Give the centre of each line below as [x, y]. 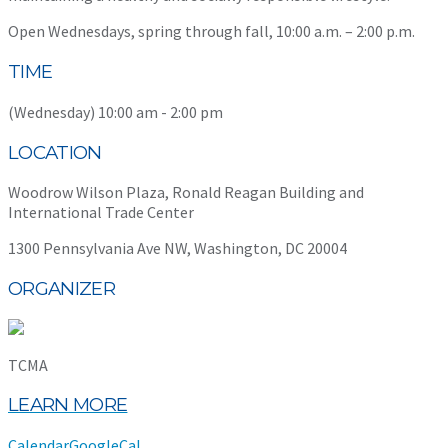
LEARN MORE [68, 405]
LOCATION [55, 152]
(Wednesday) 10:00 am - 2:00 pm [115, 111]
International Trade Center [101, 212]
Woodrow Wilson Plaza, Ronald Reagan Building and [186, 192]
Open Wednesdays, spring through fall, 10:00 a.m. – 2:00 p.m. [211, 31]
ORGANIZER [62, 289]
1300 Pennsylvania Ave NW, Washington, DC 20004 [177, 248]
